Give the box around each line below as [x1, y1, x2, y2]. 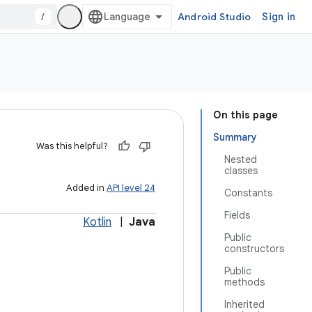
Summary [213, 131, 257, 143]
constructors [224, 242, 284, 255]
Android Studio [177, 10, 251, 23]
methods [224, 276, 265, 288]
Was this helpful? [36, 140, 108, 152]
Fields [224, 209, 250, 221]
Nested [224, 153, 257, 166]
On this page [213, 109, 278, 121]
